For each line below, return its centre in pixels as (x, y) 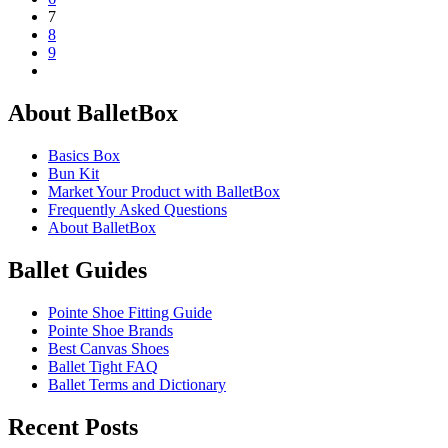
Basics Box (84, 156)
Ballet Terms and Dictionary (137, 384)
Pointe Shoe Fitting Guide (130, 312)
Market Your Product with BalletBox (164, 192)
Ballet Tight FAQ (103, 366)
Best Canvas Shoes (108, 348)
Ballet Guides (77, 270)
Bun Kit (73, 174)
